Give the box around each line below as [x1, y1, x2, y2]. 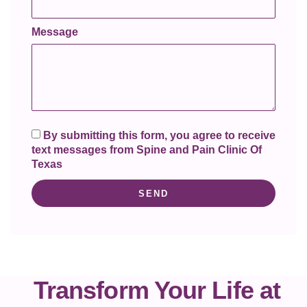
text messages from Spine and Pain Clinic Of [32, 144, 262, 156]
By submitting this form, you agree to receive [43, 130, 275, 142]
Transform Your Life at [33, 276, 281, 305]
